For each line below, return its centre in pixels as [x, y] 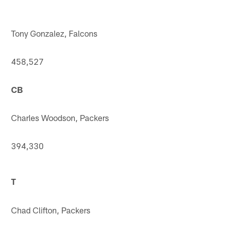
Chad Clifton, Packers [51, 210]
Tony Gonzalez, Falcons [54, 33]
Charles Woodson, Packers [60, 117]
